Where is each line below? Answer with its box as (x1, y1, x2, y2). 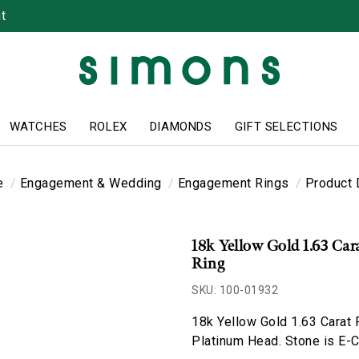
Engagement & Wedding (19, 175, 162, 191)
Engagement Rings (177, 175, 289, 191)
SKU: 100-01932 (192, 284, 278, 296)
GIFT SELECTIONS (234, 119, 338, 134)
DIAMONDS (149, 119, 212, 134)
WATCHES (9, 119, 67, 134)
